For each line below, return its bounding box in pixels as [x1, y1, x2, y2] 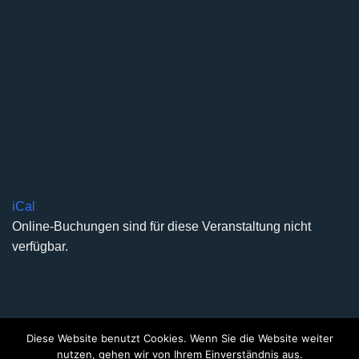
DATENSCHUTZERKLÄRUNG [42, 341, 185, 352]
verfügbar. [12, 240, 68, 253]
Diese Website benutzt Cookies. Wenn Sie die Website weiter [26, 332, 333, 345]
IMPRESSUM [195, 341, 259, 352]
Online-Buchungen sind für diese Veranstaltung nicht [12, 220, 311, 233]
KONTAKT [268, 341, 317, 352]
